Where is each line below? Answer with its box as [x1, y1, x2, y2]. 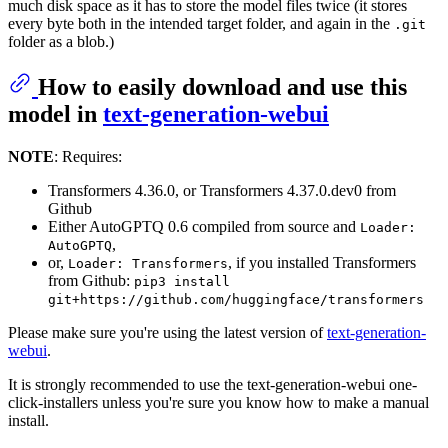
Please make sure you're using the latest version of [8, 324, 327, 342]
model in [8, 101, 103, 128]
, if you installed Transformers [228, 254, 416, 272]
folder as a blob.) [8, 33, 114, 51]
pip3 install [134, 274, 230, 290]
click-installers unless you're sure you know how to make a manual [8, 394, 429, 412]
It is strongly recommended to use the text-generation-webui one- [8, 376, 417, 394]
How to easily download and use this [38, 74, 407, 101]
